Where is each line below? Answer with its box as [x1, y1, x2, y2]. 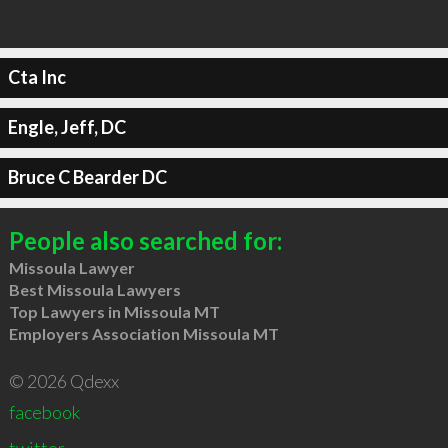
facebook [8, 400, 80, 423]
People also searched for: [8, 225, 282, 255]
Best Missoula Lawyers [8, 279, 181, 299]
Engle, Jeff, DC [7, 116, 126, 138]
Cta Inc [7, 66, 66, 88]
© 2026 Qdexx [8, 369, 119, 392]
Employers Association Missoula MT [8, 323, 279, 343]
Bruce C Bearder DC [7, 166, 167, 188]
